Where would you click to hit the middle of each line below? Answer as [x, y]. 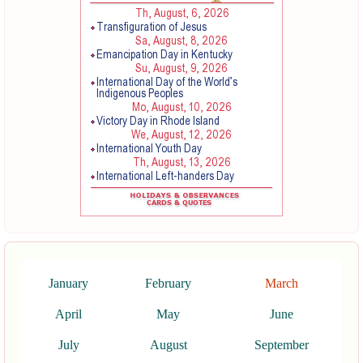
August [168, 345]
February [168, 284]
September [281, 345]
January [68, 284]
